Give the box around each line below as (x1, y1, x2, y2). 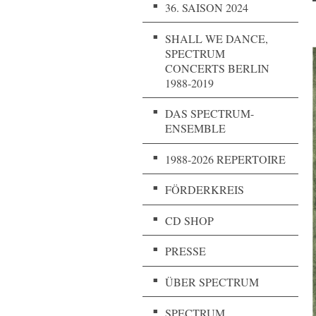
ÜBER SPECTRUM (165, 274, 259, 290)
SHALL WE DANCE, (165, 30, 268, 46)
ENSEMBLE (165, 121, 226, 136)
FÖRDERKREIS (165, 182, 244, 197)
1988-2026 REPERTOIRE (165, 151, 286, 166)
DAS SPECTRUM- (165, 106, 254, 121)
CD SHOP (165, 212, 214, 228)
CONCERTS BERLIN (165, 60, 269, 75)
